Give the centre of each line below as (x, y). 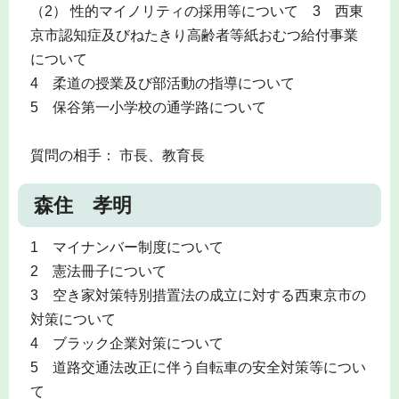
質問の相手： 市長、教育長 (117, 156)
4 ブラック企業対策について (126, 344)
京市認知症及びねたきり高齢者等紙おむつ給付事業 (194, 36)
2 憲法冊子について (98, 272)
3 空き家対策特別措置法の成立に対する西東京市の (198, 296)
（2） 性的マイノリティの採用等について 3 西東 (196, 12)
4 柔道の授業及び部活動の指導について (162, 84)
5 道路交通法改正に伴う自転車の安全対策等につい (198, 368)
